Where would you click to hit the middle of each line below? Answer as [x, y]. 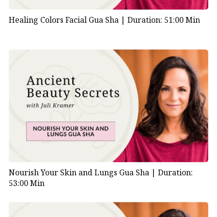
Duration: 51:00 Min [163, 20]
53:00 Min [26, 183]
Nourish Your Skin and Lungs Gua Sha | [83, 173]
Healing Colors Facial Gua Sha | [68, 20]
